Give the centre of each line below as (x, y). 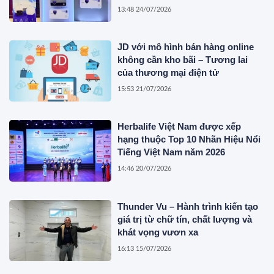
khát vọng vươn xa (158, 232)
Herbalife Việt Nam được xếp (180, 127)
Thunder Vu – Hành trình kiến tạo (188, 206)
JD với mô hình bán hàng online (186, 46)
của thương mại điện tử (168, 72)
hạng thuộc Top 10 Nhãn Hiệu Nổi (189, 139)
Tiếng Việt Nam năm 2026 (172, 152)
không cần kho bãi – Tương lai (183, 59)
